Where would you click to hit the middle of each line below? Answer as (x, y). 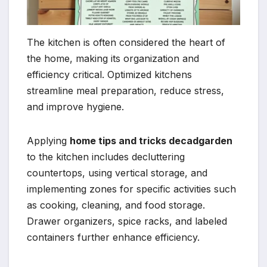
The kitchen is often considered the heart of (126, 43)
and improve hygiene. (75, 107)
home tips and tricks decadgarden (151, 141)
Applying (48, 141)
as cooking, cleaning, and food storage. (116, 205)
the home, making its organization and (113, 59)
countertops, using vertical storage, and (117, 173)
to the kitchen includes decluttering (106, 157)
